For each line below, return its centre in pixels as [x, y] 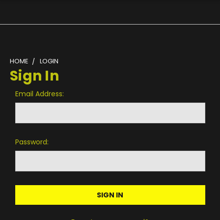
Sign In [34, 76]
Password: [32, 142]
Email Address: [39, 94]
